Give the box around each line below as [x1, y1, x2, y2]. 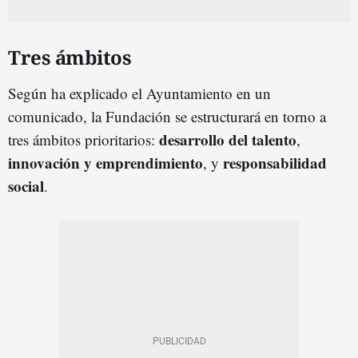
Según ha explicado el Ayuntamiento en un [8, 82, 271, 103]
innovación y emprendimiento [8, 151, 203, 173]
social [8, 174, 44, 197]
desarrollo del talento [159, 128, 296, 150]
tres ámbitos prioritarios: [8, 129, 159, 149]
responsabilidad [223, 151, 327, 173]
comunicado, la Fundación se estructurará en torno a [8, 105, 326, 126]
